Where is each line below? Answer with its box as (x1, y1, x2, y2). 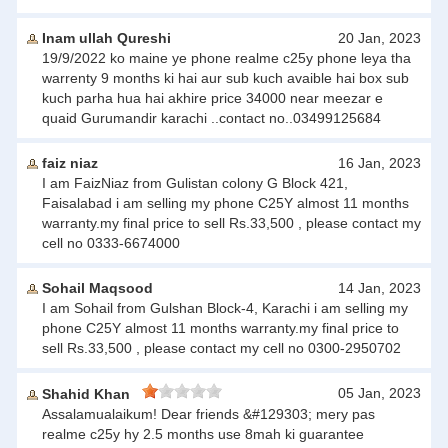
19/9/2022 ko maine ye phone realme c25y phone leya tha (42, 50, 411, 66)
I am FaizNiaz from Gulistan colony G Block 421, (42, 175, 348, 191)
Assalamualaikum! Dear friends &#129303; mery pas (42, 406, 375, 422)
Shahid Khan (38, 386, 142, 402)
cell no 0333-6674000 (42, 235, 180, 251)
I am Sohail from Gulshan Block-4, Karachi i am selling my (42, 300, 408, 316)
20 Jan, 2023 (338, 30, 421, 46)
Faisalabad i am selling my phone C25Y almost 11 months (42, 195, 409, 211)
